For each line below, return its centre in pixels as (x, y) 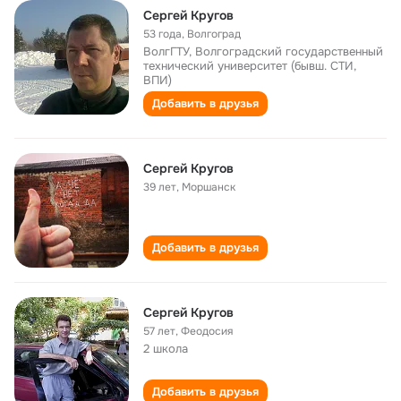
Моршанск (209, 187)
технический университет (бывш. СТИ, (250, 66)
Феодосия (207, 331)
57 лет (159, 331)
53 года (162, 34)
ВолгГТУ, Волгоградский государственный (263, 51)
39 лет (160, 187)
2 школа (166, 349)
